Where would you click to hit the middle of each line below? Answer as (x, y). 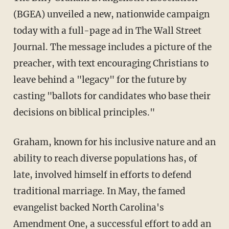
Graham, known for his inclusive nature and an (114, 142)
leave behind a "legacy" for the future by (100, 80)
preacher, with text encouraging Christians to (111, 64)
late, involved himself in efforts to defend (102, 175)
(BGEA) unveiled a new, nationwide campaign (111, 15)
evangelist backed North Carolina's (88, 208)
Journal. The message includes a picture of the (112, 47)
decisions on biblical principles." (84, 113)
